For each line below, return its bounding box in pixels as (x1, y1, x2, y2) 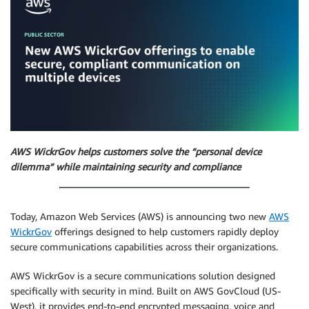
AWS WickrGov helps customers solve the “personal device (10, 145, 261, 157)
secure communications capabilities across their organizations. (10, 241, 278, 253)
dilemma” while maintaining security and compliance (10, 160, 241, 172)
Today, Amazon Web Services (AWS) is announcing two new (10, 210, 269, 223)
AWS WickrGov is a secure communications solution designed (10, 270, 275, 282)
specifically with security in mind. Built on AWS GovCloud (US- (10, 285, 281, 297)
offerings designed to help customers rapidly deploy (52, 226, 279, 238)
